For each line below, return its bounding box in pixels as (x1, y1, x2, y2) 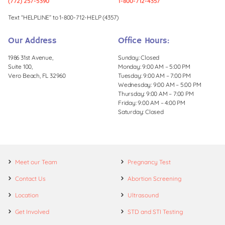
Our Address (8, 35, 57, 46)
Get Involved (15, 208, 49, 216)
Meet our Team (15, 158, 57, 166)
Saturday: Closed (118, 108, 164, 116)
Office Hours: (118, 35, 169, 46)
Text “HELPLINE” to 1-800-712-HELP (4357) (8, 13, 119, 21)
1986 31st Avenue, (8, 54, 53, 62)
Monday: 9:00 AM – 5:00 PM (118, 63, 190, 71)
